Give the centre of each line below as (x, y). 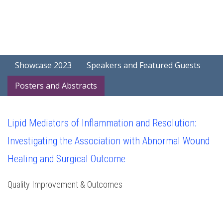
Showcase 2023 (43, 65)
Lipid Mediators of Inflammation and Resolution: (102, 123)
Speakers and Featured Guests (144, 65)
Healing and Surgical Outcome (66, 159)
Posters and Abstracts (56, 86)
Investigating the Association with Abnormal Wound (109, 141)
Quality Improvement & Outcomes (65, 184)
